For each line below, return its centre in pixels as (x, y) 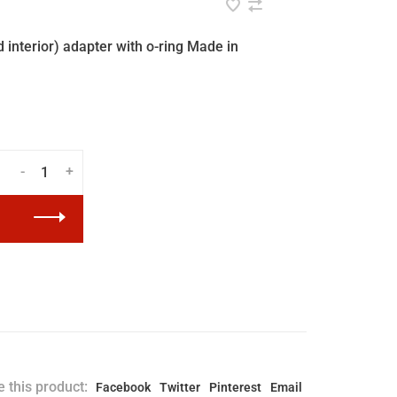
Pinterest (235, 387)
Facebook (123, 387)
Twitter (180, 387)
